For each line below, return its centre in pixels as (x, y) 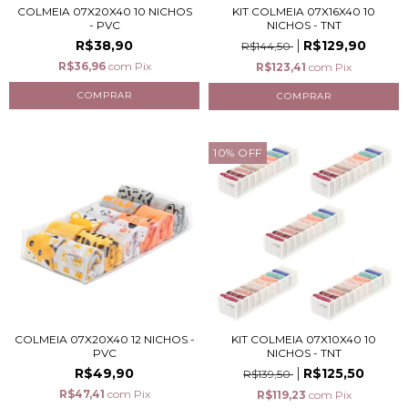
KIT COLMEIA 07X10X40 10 (304, 339)
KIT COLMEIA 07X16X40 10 (304, 11)
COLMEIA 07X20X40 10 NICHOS (104, 11)
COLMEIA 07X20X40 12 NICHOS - (104, 339)
